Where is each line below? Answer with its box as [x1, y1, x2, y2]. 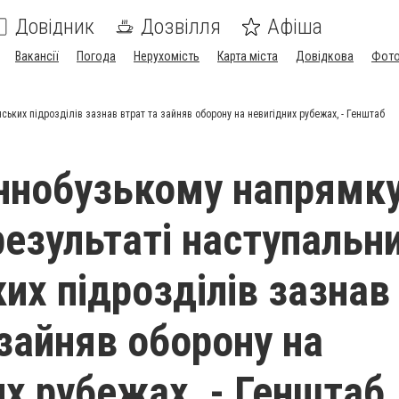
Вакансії [15, 49, 59, 63]
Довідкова [296, 49, 354, 63]
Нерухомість [134, 49, 199, 63]
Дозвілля [141, 14, 221, 39]
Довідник [15, 14, 94, 39]
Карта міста [217, 49, 278, 63]
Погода [77, 49, 116, 63]
